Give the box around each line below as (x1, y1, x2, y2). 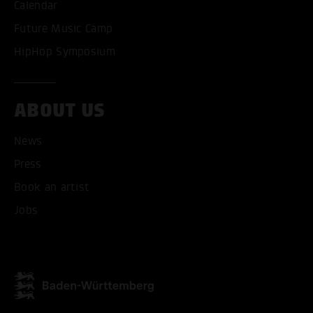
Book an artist (14, 181, 90, 194)
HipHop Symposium (14, 45, 116, 59)
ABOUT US (14, 99, 105, 122)
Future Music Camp (14, 22, 113, 36)
